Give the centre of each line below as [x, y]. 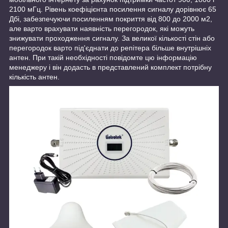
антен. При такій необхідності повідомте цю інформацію [103, 58]
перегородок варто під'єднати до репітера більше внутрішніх [110, 48]
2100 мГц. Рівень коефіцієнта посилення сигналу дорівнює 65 [113, 9]
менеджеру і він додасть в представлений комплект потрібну [110, 67]
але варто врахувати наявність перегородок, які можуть [102, 29]
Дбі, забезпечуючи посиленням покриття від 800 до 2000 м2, [111, 19]
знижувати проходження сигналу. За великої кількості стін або [112, 38]
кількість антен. [34, 77]
